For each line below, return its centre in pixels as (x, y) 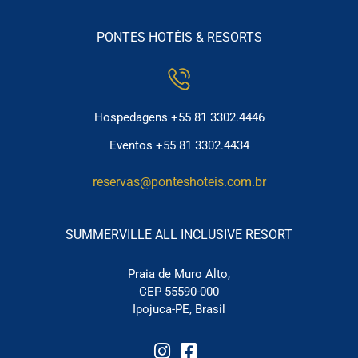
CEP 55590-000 (179, 292)
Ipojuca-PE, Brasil (179, 310)
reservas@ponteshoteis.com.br (179, 182)
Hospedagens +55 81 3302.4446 (179, 118)
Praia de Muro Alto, (179, 274)
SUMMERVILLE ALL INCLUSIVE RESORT (179, 235)
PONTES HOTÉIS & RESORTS (179, 38)
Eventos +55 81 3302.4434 (179, 146)
